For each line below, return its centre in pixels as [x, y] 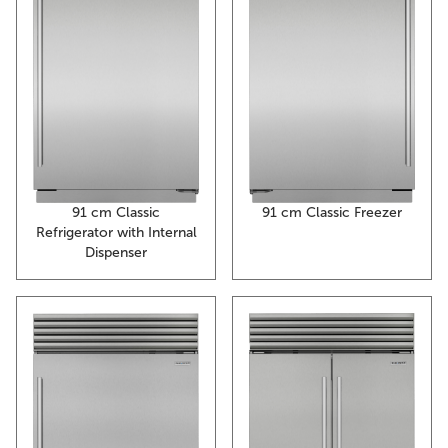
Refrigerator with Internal [116, 233]
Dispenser [116, 253]
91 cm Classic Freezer [332, 213]
